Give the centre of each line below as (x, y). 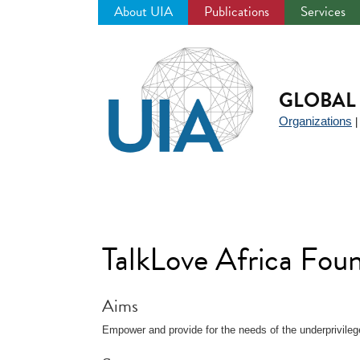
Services (323, 12)
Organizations (315, 121)
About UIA (143, 12)
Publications (237, 12)
